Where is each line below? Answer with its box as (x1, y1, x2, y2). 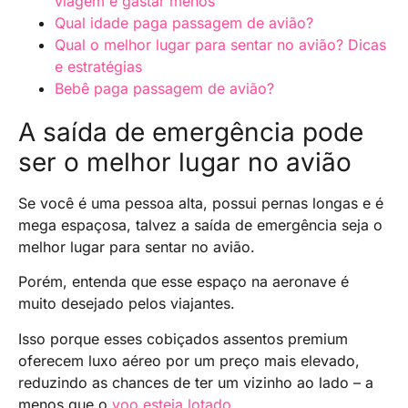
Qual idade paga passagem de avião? (55, 13, 313, 32)
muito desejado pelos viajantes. (18, 294, 235, 313)
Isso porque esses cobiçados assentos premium (18, 329, 348, 348)
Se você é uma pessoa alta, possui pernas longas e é (18, 193, 383, 212)
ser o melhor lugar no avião (18, 146, 352, 178)
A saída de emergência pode (18, 116, 363, 148)
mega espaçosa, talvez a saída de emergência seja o (18, 215, 382, 234)
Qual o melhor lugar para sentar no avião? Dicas (55, 35, 386, 54)
